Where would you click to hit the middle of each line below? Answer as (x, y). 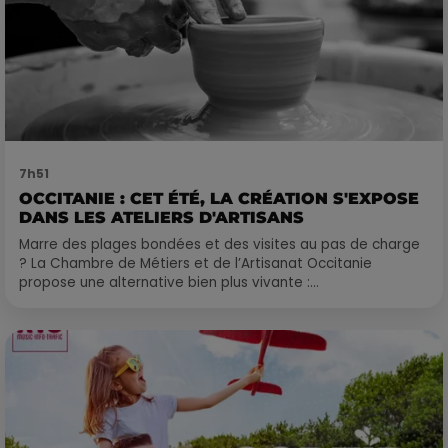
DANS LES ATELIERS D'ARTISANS (161, 217)
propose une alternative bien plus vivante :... (169, 282)
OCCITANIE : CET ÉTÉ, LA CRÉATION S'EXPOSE (219, 198)
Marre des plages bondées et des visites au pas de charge (219, 244)
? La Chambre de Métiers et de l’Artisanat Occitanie (195, 263)
